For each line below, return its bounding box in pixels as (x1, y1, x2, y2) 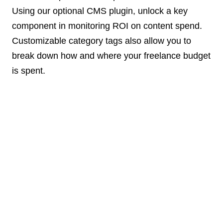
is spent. (12, 65, 45, 76)
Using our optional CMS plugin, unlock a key (12, 5, 188, 16)
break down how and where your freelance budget (12, 50, 211, 61)
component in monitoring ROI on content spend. (12, 20, 202, 31)
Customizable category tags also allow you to (12, 35, 191, 46)
